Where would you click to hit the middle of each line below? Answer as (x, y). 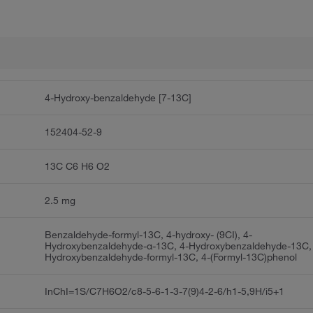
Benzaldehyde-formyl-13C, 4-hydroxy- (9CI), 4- (149, 235)
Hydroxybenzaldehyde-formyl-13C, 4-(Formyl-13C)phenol (171, 257)
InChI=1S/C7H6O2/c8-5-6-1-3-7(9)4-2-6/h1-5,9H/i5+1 (165, 292)
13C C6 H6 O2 (78, 167)
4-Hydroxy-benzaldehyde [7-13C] (118, 98)
